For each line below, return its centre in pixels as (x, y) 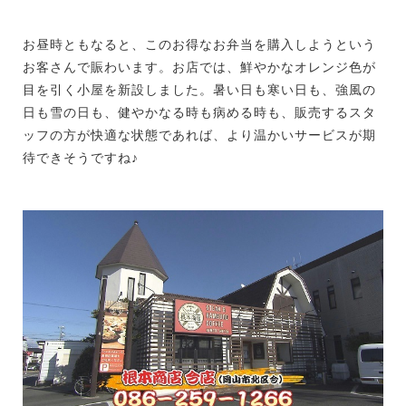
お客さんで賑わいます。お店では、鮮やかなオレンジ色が (199, 67)
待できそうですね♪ (81, 157)
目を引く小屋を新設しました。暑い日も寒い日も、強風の (199, 89)
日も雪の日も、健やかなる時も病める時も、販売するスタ (199, 112)
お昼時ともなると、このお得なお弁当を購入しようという (199, 44)
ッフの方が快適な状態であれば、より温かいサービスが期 (199, 135)
